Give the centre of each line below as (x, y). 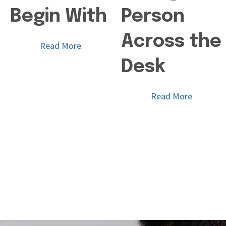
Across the (171, 42)
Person (153, 16)
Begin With (59, 16)
